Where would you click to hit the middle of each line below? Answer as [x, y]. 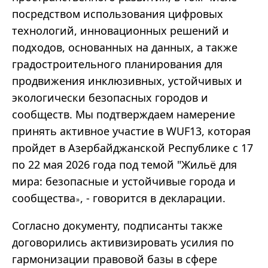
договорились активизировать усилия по [123, 243]
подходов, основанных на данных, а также [125, 48]
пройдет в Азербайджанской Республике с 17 [133, 148]
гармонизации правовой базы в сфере [115, 259]
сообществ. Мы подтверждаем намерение [124, 115]
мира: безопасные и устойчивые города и [124, 182]
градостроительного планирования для [117, 64]
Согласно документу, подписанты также [117, 226]
